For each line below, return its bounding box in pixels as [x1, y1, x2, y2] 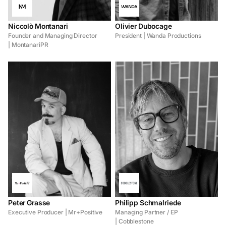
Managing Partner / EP [115, 208, 178, 216]
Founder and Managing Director [8, 32, 97, 40]
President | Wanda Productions [115, 32, 201, 40]
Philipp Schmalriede [115, 198, 182, 207]
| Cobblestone [115, 217, 154, 225]
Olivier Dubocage [115, 22, 172, 31]
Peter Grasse [8, 198, 50, 207]
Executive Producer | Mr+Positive [8, 208, 103, 216]
